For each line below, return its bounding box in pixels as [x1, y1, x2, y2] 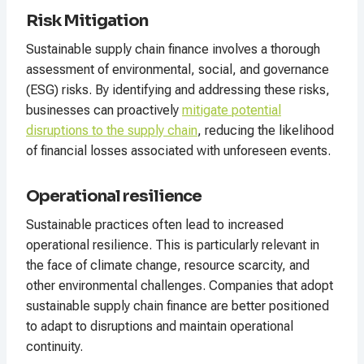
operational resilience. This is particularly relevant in [26, 237, 319, 253]
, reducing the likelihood [197, 123, 334, 139]
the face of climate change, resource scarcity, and [26, 258, 310, 274]
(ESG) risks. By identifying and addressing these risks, [26, 82, 330, 98]
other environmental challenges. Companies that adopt [26, 278, 333, 294]
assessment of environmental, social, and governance [26, 62, 329, 78]
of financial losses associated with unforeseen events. [26, 143, 331, 159]
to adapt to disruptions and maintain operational [26, 318, 293, 335]
